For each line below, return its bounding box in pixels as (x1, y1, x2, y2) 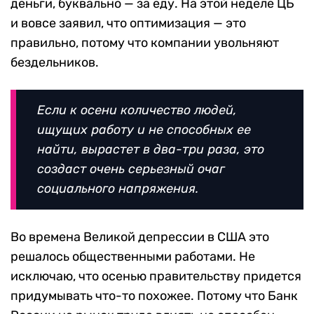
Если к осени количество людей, (37, 102, 237, 118)
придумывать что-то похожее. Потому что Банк (11, 288, 298, 304)
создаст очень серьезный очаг (37, 161, 225, 177)
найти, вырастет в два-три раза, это (37, 142, 264, 158)
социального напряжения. (37, 181, 198, 197)
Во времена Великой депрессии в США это (11, 229, 269, 245)
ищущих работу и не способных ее (37, 122, 251, 138)
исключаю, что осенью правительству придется (11, 268, 301, 285)
